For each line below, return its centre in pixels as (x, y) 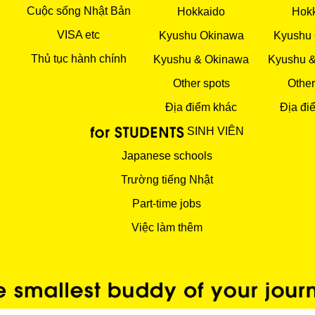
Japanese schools (167, 155)
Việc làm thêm (167, 227)
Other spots (201, 84)
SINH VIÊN (215, 131)
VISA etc (79, 35)
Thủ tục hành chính (78, 59)
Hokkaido (201, 12)
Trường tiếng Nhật (167, 179)
